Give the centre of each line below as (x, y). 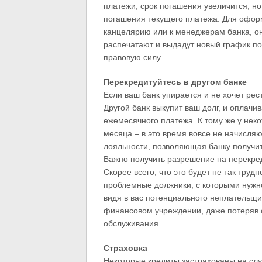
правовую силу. (133, 57)
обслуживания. (132, 223)
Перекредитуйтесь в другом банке (175, 82)
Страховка (125, 248)
